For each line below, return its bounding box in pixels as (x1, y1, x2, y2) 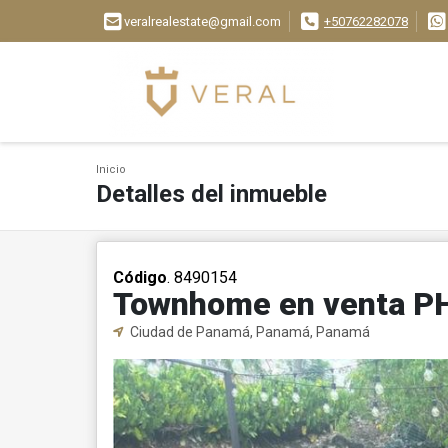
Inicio (96, 163, 126, 176)
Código (113, 268, 167, 287)
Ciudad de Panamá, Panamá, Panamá (127, 324, 370, 340)
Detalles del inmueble (96, 180, 327, 208)
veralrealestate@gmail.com (124, 14, 281, 30)
